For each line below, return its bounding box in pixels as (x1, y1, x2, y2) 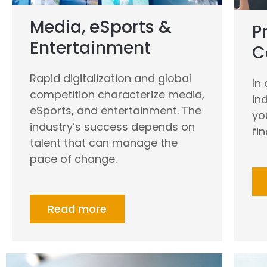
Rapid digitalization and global (30, 71, 191, 86)
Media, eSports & (30, 15, 172, 39)
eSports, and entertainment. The (30, 103, 201, 119)
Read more (48, 201, 107, 217)
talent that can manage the (30, 135, 178, 151)
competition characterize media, (30, 87, 204, 103)
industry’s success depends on (30, 119, 195, 135)
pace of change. (30, 151, 117, 167)
